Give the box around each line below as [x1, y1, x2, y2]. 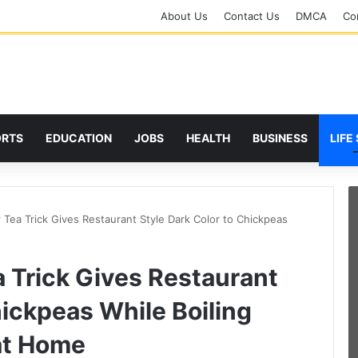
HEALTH [186, 131, 230, 145]
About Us [161, 10, 208, 22]
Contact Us [224, 10, 280, 22]
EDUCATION [46, 131, 112, 145]
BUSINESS [253, 131, 308, 145]
